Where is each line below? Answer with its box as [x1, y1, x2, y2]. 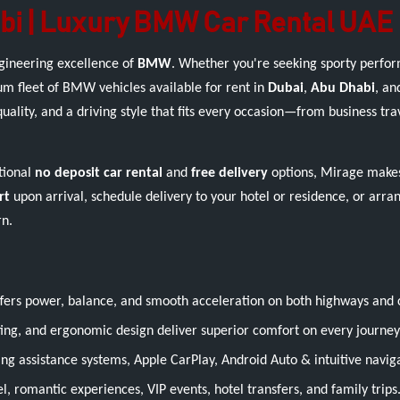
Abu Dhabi [311, 81, 375, 96]
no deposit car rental [35, 166, 162, 180]
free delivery [191, 166, 268, 180]
